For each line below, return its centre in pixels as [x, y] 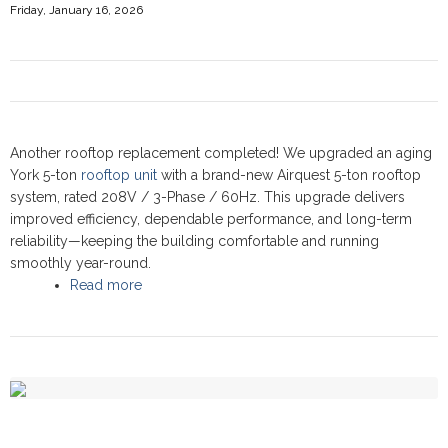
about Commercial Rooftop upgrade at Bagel [288, 285]
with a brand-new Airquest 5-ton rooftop [289, 175]
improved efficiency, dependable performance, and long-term [211, 219]
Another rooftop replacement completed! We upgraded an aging [221, 153]
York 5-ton [45, 175]
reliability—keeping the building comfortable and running [194, 241]
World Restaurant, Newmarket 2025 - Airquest [289, 307]
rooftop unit [119, 175]
